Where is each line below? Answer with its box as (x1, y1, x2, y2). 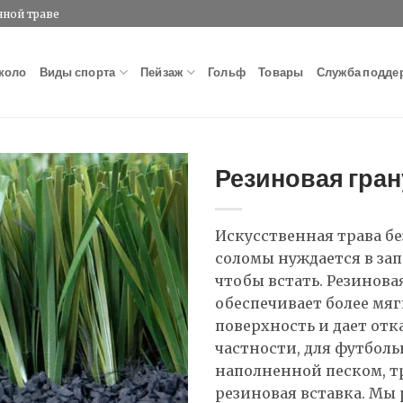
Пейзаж (139, 65, 184, 79)
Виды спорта (39, 65, 116, 79)
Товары (258, 65, 304, 79)
